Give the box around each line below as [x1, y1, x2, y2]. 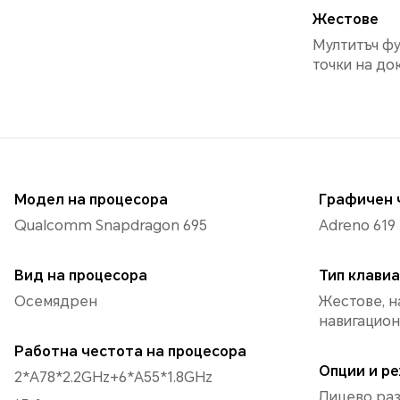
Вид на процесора [14, 267, 147, 285]
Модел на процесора [14, 191, 168, 209]
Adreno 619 [319, 217, 396, 235]
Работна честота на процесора [14, 343, 246, 361]
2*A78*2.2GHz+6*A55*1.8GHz [14, 369, 212, 387]
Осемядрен [14, 293, 97, 311]
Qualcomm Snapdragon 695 [14, 217, 207, 235]
